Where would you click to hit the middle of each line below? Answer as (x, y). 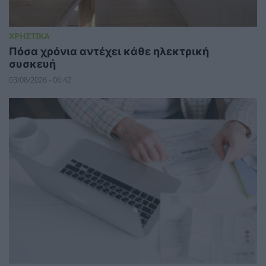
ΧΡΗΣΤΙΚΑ (29, 36)
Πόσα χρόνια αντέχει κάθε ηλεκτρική (109, 51)
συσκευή (32, 64)
